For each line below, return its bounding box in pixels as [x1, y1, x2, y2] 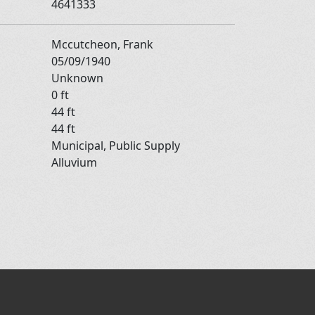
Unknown [51, 70, 106, 86]
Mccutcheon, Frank [51, 36, 156, 52]
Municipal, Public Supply [51, 137, 180, 153]
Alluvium [51, 154, 97, 170]
